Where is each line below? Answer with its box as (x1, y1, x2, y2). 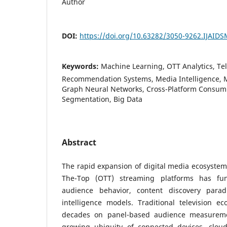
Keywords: (62, 61, 101, 71)
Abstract (62, 136, 96, 148)
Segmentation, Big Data (62, 94, 142, 104)
